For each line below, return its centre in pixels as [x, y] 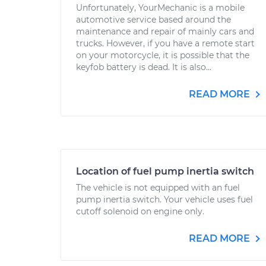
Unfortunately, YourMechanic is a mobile [160, 8]
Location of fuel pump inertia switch [165, 171]
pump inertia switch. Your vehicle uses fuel [164, 199]
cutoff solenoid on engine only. [140, 211]
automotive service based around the [153, 20]
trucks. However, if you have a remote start [165, 43]
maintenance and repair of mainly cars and [165, 31]
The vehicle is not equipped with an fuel [158, 188]
